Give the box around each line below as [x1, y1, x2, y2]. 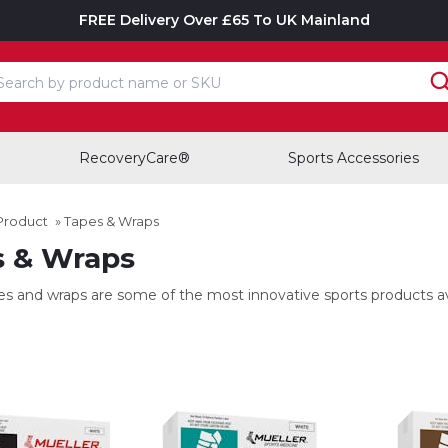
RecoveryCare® [79, 149, 191, 167]
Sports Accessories [287, 149, 419, 167]
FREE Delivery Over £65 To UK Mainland [78, 11, 370, 29]
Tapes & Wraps [63, 213, 159, 229]
